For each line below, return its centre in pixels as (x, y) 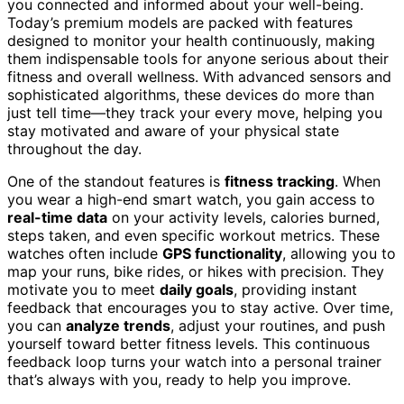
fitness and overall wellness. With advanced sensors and (199, 76)
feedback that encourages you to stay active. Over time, (200, 307)
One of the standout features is (116, 181)
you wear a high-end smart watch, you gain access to (191, 199)
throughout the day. (74, 148)
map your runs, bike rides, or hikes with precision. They (196, 271)
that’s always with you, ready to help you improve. (179, 379)
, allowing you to (339, 253)
